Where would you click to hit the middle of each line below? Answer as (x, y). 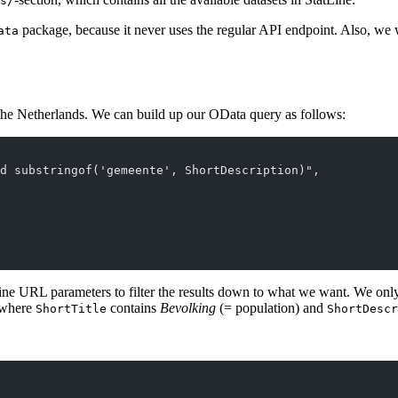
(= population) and (271, 308)
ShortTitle (71, 309)
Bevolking (188, 308)
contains (133, 308)
